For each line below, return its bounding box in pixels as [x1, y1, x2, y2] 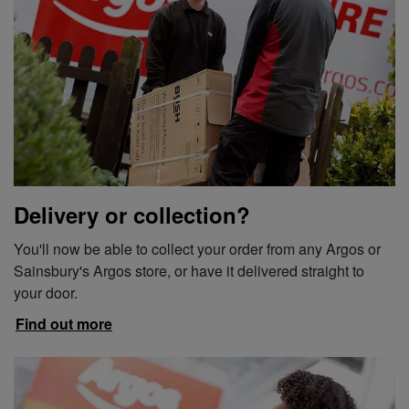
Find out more [16, 312, 112, 334]
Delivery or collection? [14, 198, 250, 230]
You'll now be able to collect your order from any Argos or [14, 237, 381, 259]
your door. [14, 281, 78, 303]
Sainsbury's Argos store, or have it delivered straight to [14, 259, 364, 281]
